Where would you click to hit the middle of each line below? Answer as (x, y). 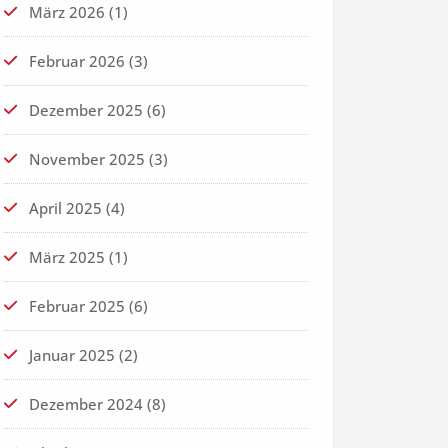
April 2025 (65, 208)
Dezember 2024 (86, 404)
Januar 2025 (72, 355)
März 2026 (67, 12)
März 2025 (67, 257)
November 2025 (87, 159)
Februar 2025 (77, 306)
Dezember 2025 (86, 110)
